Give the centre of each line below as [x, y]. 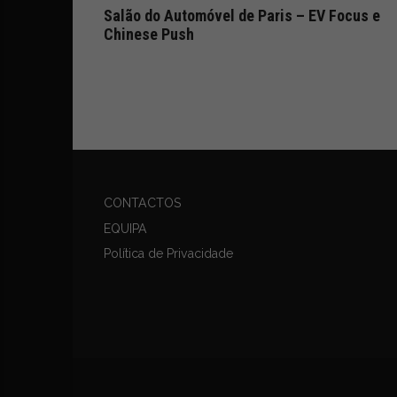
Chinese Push [149, 34]
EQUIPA [125, 228]
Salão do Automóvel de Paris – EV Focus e [242, 15]
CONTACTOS [142, 203]
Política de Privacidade [168, 253]
